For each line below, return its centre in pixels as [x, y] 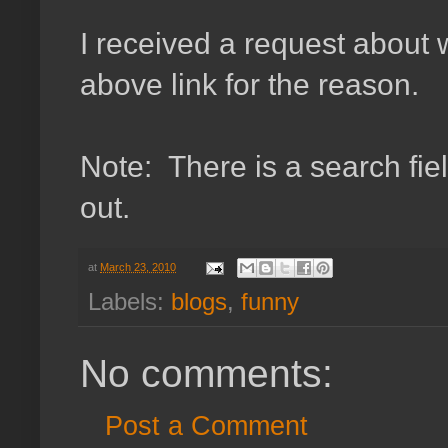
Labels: [129, 302]
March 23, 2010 [138, 266]
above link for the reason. [249, 84]
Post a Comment [206, 426]
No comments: [206, 374]
